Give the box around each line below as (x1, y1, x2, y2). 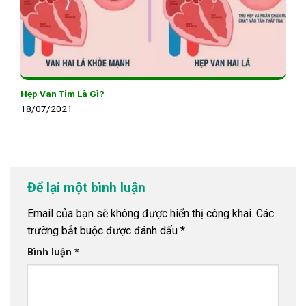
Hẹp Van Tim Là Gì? (20, 88, 105, 100)
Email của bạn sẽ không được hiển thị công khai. (27, 206, 253, 220)
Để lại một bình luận (27, 180, 149, 196)
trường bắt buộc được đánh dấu (27, 223, 180, 237)
